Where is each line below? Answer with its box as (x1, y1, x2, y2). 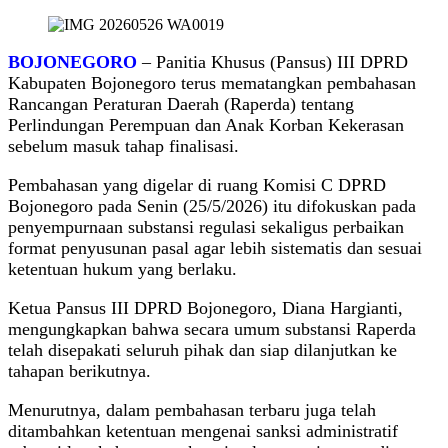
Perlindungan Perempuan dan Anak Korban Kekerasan (8, 115, 404, 136)
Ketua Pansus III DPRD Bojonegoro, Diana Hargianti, (8, 298, 403, 319)
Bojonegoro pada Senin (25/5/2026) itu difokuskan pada (8, 196, 416, 217)
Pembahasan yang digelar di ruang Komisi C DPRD (8, 175, 386, 196)
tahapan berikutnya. (8, 361, 151, 382)
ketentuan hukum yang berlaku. (8, 259, 237, 280)
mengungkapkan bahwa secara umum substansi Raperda (8, 319, 416, 340)
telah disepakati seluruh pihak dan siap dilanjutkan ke (8, 340, 397, 361)
